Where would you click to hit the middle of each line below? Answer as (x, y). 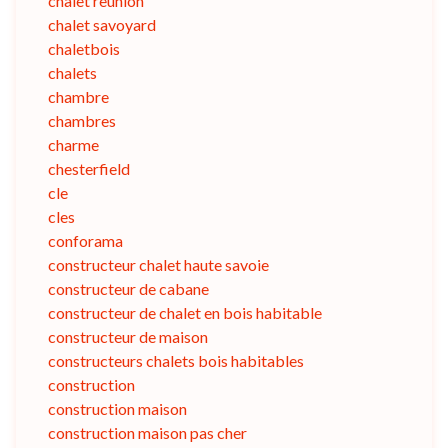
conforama (85, 241)
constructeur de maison (128, 337)
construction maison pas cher (147, 433)
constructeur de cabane (128, 289)
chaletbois (84, 49)
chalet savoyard (102, 25)
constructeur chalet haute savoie (158, 265)
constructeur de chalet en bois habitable (185, 313)
